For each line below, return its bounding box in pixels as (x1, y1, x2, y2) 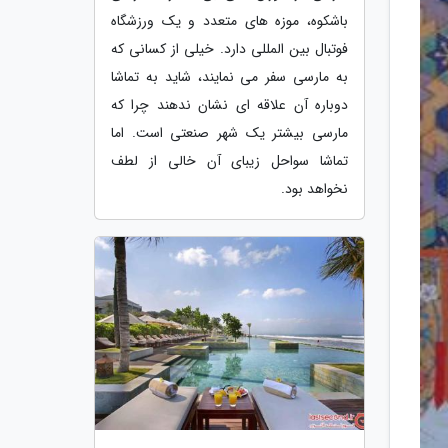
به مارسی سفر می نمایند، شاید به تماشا (111, 65, 348, 88)
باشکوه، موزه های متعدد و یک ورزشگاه (111, 9, 348, 32)
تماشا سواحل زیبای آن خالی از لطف (111, 149, 348, 172)
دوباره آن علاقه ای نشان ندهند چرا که (111, 93, 348, 116)
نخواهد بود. (281, 177, 348, 200)
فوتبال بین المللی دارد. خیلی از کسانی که (111, 37, 348, 60)
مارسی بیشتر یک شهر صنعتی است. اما (111, 121, 348, 144)
